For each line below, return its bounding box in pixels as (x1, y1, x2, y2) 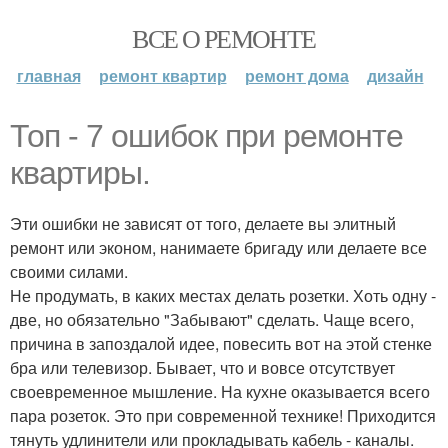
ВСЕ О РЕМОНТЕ (132, 21, 316, 55)
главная (16, 64, 81, 87)
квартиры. (10, 155, 150, 191)
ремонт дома (244, 64, 349, 87)
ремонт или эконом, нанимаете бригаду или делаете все (10, 236, 427, 259)
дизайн (366, 64, 424, 87)
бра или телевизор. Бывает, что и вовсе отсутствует (10, 356, 395, 379)
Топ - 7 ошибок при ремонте (10, 118, 403, 154)
